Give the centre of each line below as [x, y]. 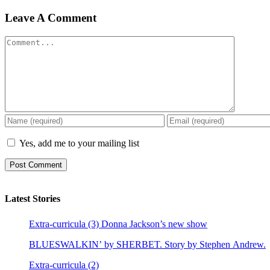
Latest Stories [33, 198]
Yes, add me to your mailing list [78, 143]
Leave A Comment [51, 17]
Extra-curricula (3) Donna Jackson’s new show [118, 224]
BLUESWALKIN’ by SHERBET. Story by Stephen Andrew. [147, 245]
